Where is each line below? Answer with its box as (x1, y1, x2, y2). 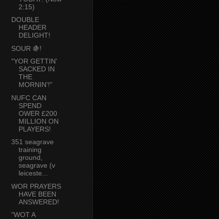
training (18, 146, 42, 154)
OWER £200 (18, 109, 57, 117)
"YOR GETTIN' (11, 57, 57, 66)
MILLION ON (18, 117, 59, 125)
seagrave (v (18, 161, 55, 170)
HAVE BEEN (18, 190, 56, 198)
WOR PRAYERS (11, 182, 61, 190)
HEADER (18, 23, 46, 32)
